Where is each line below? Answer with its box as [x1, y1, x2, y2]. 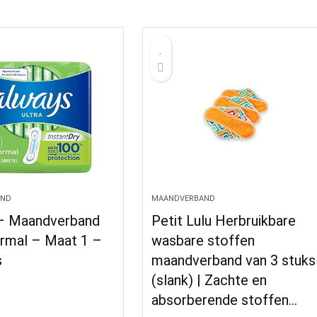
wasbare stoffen [151, 232, 255, 249]
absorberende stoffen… [151, 292, 298, 309]
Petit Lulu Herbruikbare [151, 212, 296, 229]
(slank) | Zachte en [151, 272, 267, 289]
